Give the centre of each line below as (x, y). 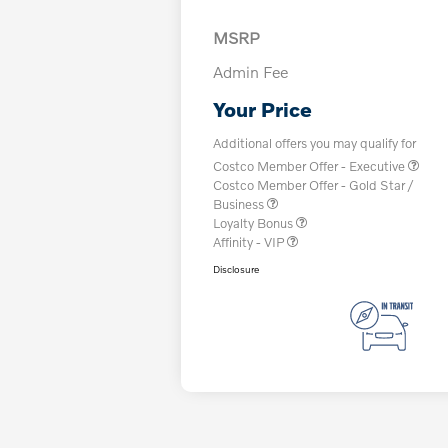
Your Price (263, 109)
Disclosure (236, 269)
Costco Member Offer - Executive (311, 166)
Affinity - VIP (250, 242)
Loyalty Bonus (255, 223)
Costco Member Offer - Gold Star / (313, 185)
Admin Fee (251, 72)
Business (240, 204)
